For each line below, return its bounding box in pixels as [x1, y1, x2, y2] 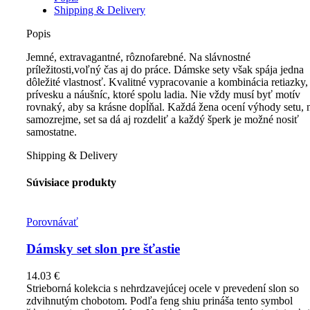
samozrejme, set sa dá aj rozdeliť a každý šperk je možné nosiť [26, 113, 299, 125]
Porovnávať [26, 216, 78, 228]
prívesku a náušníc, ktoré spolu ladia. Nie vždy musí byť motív [26, 88, 300, 100]
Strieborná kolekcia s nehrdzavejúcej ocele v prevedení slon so [26, 282, 299, 294]
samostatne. [26, 125, 77, 138]
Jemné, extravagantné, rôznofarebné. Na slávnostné [26, 51, 250, 63]
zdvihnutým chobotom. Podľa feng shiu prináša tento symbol [26, 294, 293, 307]
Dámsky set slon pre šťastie [26, 241, 180, 257]
